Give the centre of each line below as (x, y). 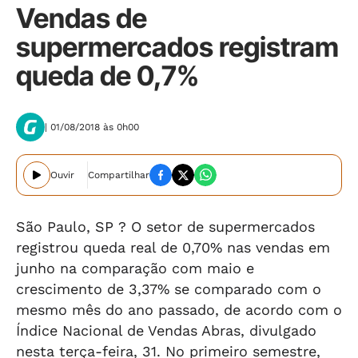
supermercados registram (177, 47)
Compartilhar (119, 175)
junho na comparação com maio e (135, 268)
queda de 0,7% (107, 76)
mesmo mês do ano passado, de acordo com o (179, 310)
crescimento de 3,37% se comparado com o (169, 289)
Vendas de (82, 18)
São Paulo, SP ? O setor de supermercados (165, 227)
